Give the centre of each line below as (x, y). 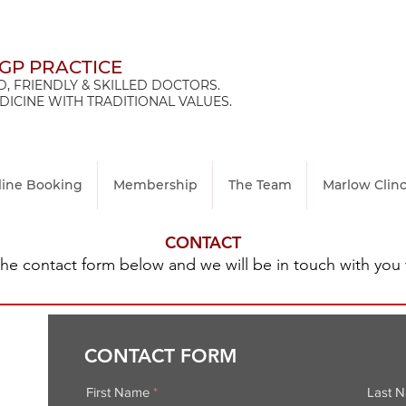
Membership (155, 185)
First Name (118, 392)
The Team (260, 185)
